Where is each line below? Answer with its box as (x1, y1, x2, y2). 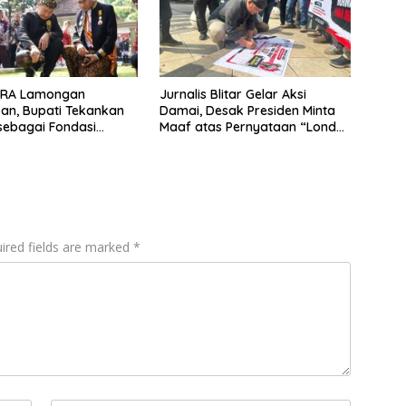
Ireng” (159, 134, 196, 151)
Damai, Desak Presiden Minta (159, 101, 335, 119)
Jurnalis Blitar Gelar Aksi (159, 85, 306, 102)
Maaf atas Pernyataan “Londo (159, 118, 344, 135)
